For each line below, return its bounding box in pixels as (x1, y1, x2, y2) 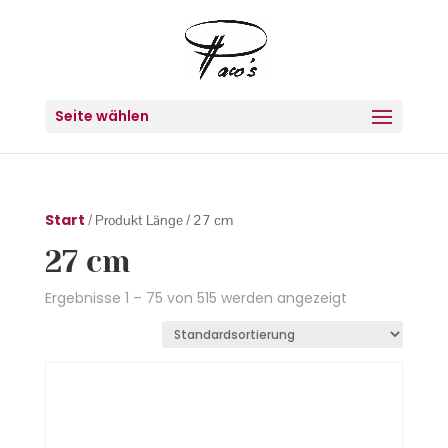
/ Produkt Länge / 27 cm (84, 211, 233, 229)
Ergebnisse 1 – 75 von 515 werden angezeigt (44, 288, 347, 308)
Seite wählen (54, 106, 149, 126)
